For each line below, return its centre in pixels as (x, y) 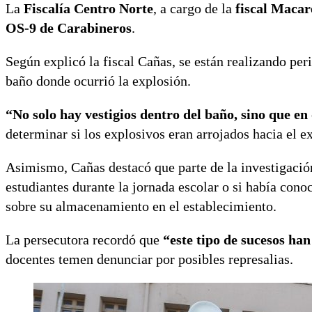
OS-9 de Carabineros (69, 28)
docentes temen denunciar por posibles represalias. (149, 259)
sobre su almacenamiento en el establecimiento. (141, 206)
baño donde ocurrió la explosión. (98, 80)
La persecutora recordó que (84, 239)
